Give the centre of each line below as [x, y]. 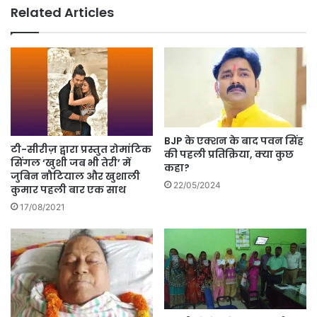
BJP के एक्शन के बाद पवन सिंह [234, 141]
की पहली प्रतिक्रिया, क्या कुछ [229, 155]
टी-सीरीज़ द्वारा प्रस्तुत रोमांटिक [81, 150]
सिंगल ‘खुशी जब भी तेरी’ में [71, 163]
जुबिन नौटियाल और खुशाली [75, 177]
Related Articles [62, 12]
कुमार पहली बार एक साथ [68, 190]
